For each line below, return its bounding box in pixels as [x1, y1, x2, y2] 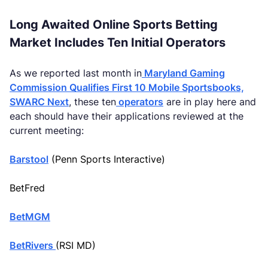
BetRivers [10, 239, 56, 251]
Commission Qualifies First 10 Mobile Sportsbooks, [10, 81, 244, 93]
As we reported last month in [10, 67, 142, 79]
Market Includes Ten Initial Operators [10, 35, 226, 50]
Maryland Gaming [142, 67, 225, 79]
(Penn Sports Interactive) [48, 153, 165, 165]
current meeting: [10, 124, 84, 136]
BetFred [10, 182, 45, 194]
